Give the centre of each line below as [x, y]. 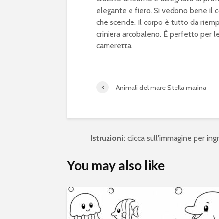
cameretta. [114, 46]
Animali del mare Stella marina [161, 87]
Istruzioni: [108, 138]
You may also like [116, 165]
